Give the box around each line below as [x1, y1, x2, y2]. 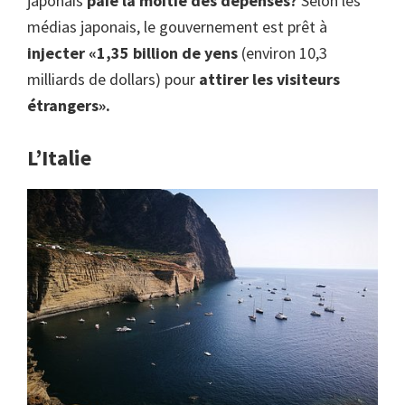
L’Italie [27, 143, 91, 172]
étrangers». [27, 94, 110, 116]
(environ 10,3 [241, 42, 327, 63]
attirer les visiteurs [199, 68, 340, 89]
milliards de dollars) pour [27, 68, 199, 89]
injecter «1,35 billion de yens [27, 42, 241, 63]
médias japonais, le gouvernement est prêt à [27, 15, 327, 37]
